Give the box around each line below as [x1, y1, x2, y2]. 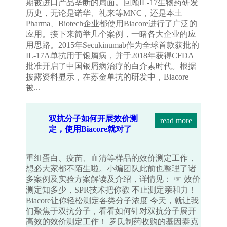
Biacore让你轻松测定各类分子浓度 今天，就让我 [26, 196, 199, 205]
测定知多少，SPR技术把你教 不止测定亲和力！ [26, 185, 197, 195]
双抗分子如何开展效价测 [49, 114, 138, 123]
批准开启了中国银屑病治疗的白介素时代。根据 [26, 62, 197, 71]
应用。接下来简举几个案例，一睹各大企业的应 [26, 30, 197, 39]
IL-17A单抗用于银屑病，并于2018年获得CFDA [26, 51, 195, 60]
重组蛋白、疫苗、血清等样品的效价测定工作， [26, 154, 197, 163]
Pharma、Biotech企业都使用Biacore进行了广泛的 [26, 19, 198, 28]
